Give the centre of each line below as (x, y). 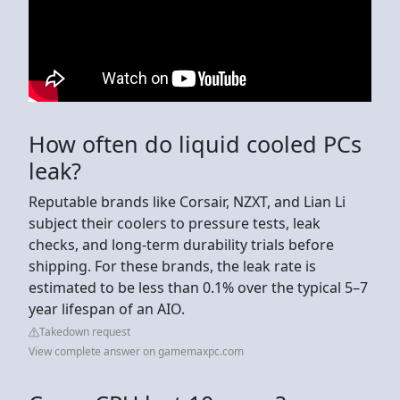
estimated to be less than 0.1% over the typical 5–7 (198, 287)
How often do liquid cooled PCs (195, 143)
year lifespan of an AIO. (107, 308)
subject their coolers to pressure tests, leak (175, 223)
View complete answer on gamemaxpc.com (136, 351)
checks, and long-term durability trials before (181, 244)
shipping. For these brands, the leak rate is (172, 266)
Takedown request (85, 331)
